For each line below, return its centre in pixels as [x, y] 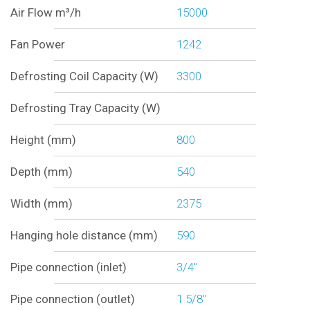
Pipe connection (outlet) [72, 299]
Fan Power [37, 45]
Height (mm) [43, 140]
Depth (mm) [41, 172]
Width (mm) [41, 204]
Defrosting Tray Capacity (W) [85, 108]
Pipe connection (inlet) [68, 267]
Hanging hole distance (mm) [84, 236]
